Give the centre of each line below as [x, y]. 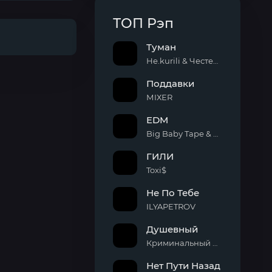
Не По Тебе [173, 193]
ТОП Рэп [143, 23]
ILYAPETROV [171, 206]
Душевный [172, 229]
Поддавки [170, 83]
